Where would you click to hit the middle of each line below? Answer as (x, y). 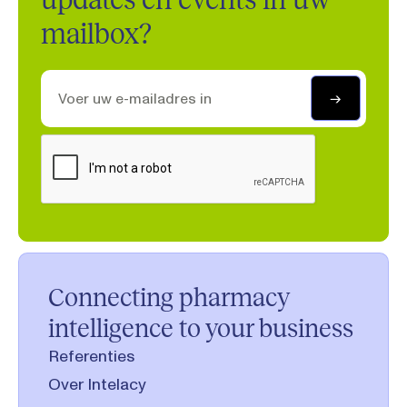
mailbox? (96, 34)
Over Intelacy (97, 384)
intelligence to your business (201, 328)
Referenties (91, 356)
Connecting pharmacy (169, 297)
